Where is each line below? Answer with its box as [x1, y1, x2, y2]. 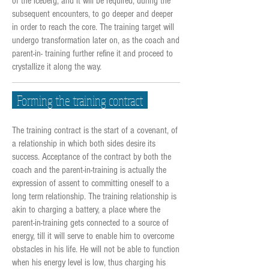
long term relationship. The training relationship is [12, 191, 177, 202]
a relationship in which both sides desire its [12, 138, 156, 149]
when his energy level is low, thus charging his [12, 257, 166, 268]
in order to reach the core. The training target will [12, 22, 174, 32]
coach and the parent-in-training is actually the [12, 165, 166, 175]
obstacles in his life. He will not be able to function [12, 244, 180, 255]
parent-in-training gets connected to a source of [12, 217, 169, 228]
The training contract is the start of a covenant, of [12, 125, 178, 136]
